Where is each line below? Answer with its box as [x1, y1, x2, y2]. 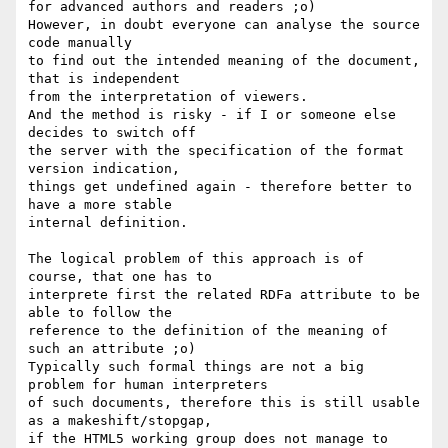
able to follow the [28, 305, 172, 321]
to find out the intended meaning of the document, [28, 53, 420, 69]
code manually [28, 35, 132, 51]
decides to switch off [28, 125, 196, 141]
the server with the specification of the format [28, 143, 404, 159]
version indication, [28, 161, 188, 177]
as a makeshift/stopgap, [28, 413, 212, 429]
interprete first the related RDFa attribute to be [28, 287, 420, 303]
